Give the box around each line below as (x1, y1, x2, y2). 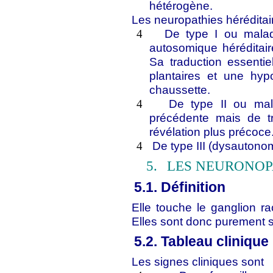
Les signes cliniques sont (132, 255, 264, 268)
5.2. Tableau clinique (134, 233, 269, 249)
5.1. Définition (134, 179, 226, 195)
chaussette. (149, 83, 211, 96)
